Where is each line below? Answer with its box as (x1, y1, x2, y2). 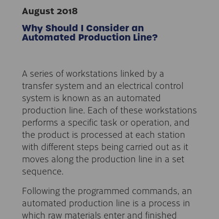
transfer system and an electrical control (22, 78, 183, 92)
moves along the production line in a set (22, 152, 184, 165)
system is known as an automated (22, 90, 161, 104)
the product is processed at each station (22, 127, 185, 141)
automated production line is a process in (22, 196, 190, 209)
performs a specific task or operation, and (22, 115, 190, 129)
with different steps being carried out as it (22, 139, 188, 153)
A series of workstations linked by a (22, 66, 164, 80)
